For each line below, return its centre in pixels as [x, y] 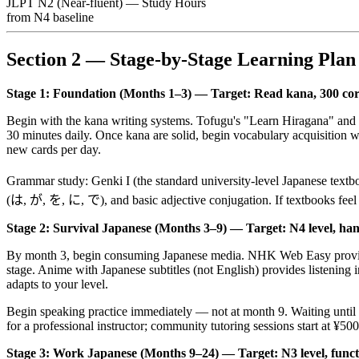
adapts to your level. [57, 284]
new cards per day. [54, 149]
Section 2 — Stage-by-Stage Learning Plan [181, 59]
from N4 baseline [50, 17]
